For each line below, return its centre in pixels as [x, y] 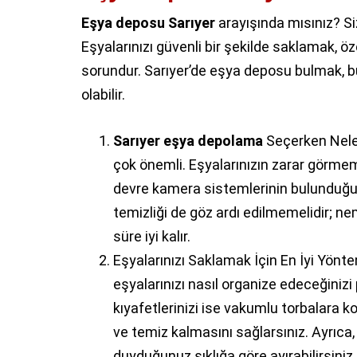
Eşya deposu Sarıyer [148, 22]
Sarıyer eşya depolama [188, 140]
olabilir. [103, 94]
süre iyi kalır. [152, 236]
